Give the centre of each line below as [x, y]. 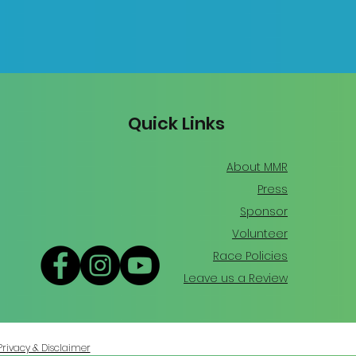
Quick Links [176, 124]
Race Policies [250, 256]
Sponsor [263, 211]
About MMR [257, 167]
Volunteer [259, 234]
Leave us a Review [235, 278]
